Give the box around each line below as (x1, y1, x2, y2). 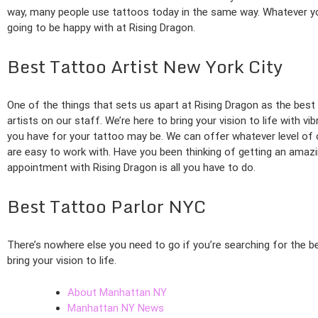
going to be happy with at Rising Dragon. (7, 21, 195, 35)
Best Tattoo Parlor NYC (7, 192, 206, 221)
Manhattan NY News (67, 301, 164, 314)
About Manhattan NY (67, 285, 167, 299)
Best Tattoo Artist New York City (7, 52, 283, 82)
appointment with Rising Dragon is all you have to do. (7, 161, 256, 175)
